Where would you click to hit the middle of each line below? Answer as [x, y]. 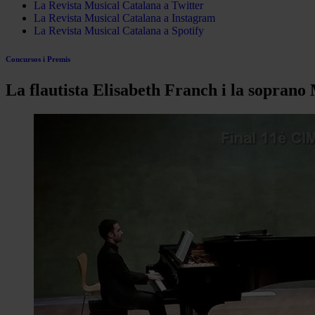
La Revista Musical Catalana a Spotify [119, 31]
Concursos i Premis [38, 59]
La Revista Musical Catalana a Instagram [124, 18]
